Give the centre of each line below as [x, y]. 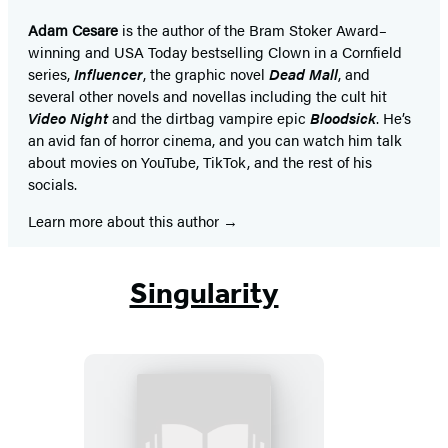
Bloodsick [343, 117]
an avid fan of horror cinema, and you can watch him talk [215, 139]
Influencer [108, 73]
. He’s [393, 117]
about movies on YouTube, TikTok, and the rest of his [200, 161]
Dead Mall [303, 73]
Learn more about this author [125, 220]
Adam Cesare [75, 29]
